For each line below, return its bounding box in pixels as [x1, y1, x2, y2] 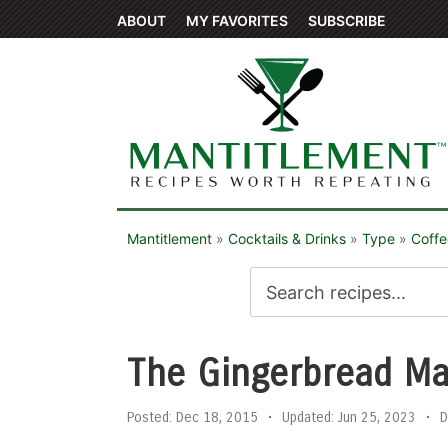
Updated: [282, 409, 334, 426]
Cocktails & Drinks [228, 230, 346, 247]
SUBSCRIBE [308, 12, 386, 29]
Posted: [127, 409, 172, 426]
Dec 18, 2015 [172, 409, 258, 426]
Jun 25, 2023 [334, 409, 416, 426]
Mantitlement [127, 230, 212, 247]
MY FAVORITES [186, 12, 288, 29]
